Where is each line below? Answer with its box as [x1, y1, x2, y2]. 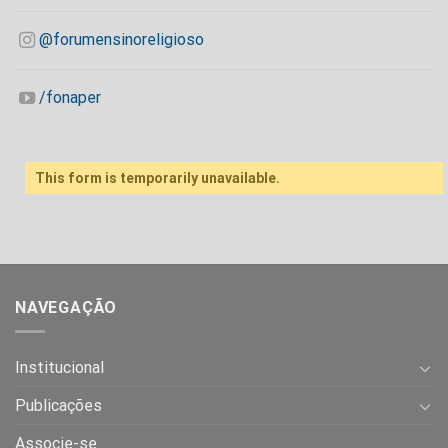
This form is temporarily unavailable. [35, 169, 280, 186]
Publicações [15, 396, 102, 416]
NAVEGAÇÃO [15, 297, 118, 317]
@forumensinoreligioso [39, 30, 205, 50]
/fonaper [39, 87, 102, 107]
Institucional [15, 358, 104, 378]
